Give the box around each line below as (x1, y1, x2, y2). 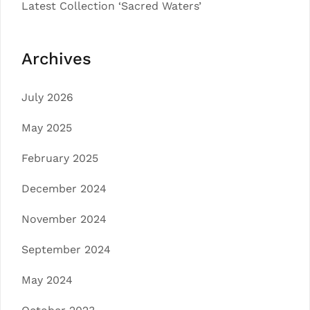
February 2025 (21, 151, 98, 165)
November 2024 (21, 212, 107, 226)
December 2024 (21, 181, 107, 195)
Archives (21, 48, 91, 69)
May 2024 (21, 273, 73, 286)
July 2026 (21, 90, 73, 104)
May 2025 (21, 120, 72, 134)
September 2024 (21, 242, 111, 256)
